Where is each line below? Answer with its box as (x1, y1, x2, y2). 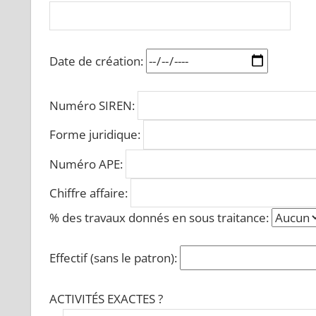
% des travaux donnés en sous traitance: (49, 209, 272, 226)
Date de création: (49, 52, 146, 69)
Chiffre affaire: (49, 184, 130, 201)
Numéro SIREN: (49, 97, 138, 114)
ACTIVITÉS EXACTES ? (49, 290, 163, 307)
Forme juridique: (49, 126, 143, 143)
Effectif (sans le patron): (49, 250, 180, 267)
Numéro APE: (49, 155, 126, 172)
